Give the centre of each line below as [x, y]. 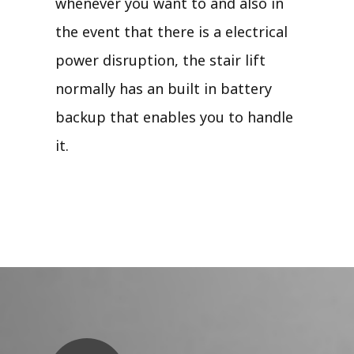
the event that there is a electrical [171, 31]
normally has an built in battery [164, 88]
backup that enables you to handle [174, 117]
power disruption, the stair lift [160, 60]
